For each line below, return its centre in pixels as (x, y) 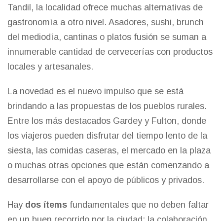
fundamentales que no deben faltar (138, 204)
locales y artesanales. (50, 66)
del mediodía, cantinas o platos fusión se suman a (107, 37)
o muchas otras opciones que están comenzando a (108, 165)
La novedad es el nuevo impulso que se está (95, 91)
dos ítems (46, 204)
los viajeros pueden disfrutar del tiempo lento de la (107, 135)
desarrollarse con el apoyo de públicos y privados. (106, 180)
